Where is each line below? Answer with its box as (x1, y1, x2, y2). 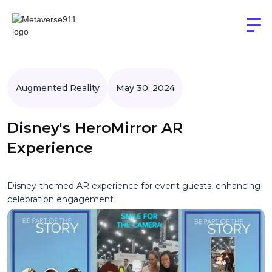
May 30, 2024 (115, 82, 175, 93)
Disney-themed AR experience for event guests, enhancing (7, 180, 260, 192)
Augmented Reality (15, 82, 100, 93)
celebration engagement (7, 194, 114, 205)
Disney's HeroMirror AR (7, 119, 183, 137)
